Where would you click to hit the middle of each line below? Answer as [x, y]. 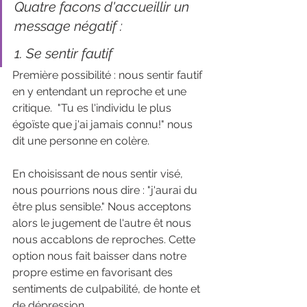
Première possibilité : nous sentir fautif [109, 75]
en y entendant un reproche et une [101, 91]
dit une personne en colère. [82, 140]
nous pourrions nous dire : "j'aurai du [106, 190]
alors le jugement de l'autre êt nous [103, 223]
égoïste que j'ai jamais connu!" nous [104, 124]
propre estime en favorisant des [94, 272]
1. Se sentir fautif [65, 53]
